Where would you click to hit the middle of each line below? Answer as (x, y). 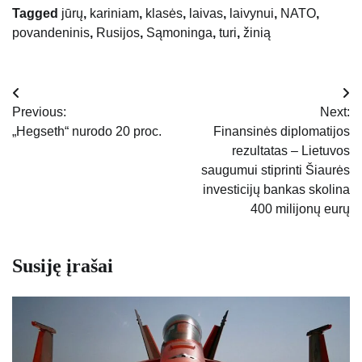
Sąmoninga (179, 33)
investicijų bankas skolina (276, 190)
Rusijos (118, 33)
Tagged (37, 14)
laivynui (252, 14)
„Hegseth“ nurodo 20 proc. (87, 132)
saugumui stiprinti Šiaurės (276, 170)
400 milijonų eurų (300, 209)
